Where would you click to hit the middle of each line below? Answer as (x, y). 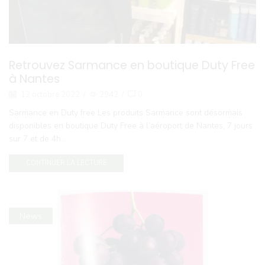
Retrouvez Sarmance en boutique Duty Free (132, 66)
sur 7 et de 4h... (38, 138)
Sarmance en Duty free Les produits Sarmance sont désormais (126, 112)
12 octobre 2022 (49, 95)
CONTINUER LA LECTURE (66, 163)
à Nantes (34, 79)
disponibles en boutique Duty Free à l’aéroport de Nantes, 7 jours (131, 125)
